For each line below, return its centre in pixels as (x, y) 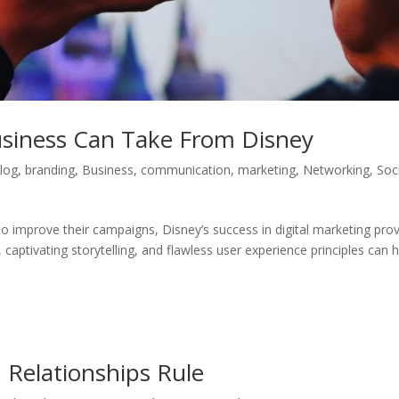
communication (186, 169)
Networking (337, 169)
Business (108, 169)
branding (50, 169)
